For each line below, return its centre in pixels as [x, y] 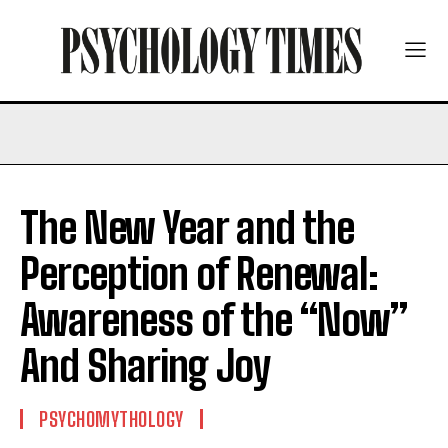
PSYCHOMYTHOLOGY [111, 418]
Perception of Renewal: [199, 273]
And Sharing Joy [145, 365]
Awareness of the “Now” [213, 319]
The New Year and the [187, 227]
